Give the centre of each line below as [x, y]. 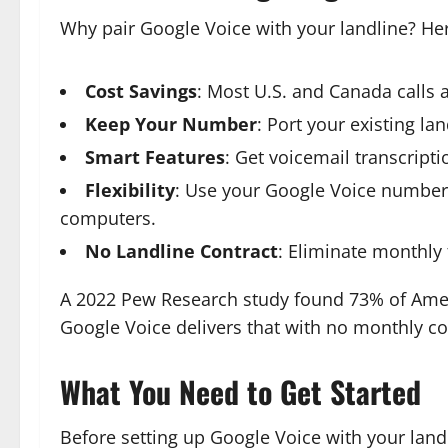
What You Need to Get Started [240, 391]
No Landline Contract [181, 250]
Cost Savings [141, 90]
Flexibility [130, 189]
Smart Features [155, 156]
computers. [108, 217]
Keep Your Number [171, 123]
